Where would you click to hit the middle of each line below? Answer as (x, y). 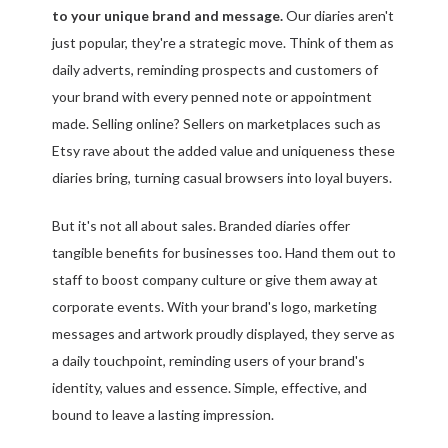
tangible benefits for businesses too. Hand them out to (224, 253)
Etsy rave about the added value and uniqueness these (223, 151)
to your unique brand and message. (167, 16)
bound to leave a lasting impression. (163, 415)
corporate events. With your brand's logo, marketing (214, 307)
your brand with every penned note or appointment (212, 97)
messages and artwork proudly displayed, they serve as (223, 334)
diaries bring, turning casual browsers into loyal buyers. (222, 178)
